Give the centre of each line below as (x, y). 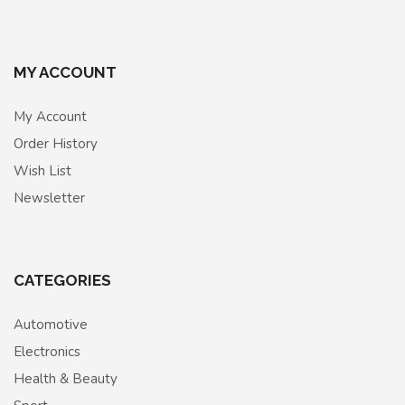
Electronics (47, 352)
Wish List (42, 170)
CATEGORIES (62, 281)
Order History (56, 143)
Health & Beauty (66, 379)
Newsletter (49, 198)
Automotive (51, 325)
